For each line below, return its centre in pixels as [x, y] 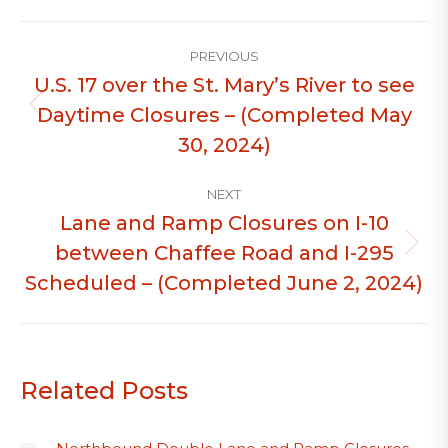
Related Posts [104, 390]
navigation [94, 65]
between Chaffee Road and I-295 [224, 253]
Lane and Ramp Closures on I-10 [224, 223]
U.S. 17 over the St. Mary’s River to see [224, 85]
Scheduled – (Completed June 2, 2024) [224, 283]
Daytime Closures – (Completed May [224, 115]
